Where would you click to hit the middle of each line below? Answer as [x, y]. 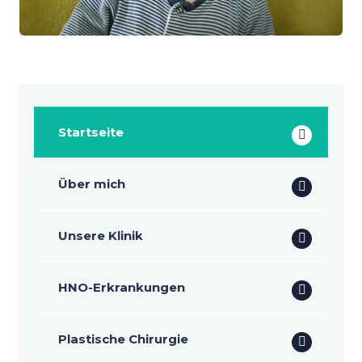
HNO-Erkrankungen [121, 287]
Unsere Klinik [100, 235]
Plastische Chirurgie [123, 339]
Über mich [91, 183]
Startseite [90, 132]
